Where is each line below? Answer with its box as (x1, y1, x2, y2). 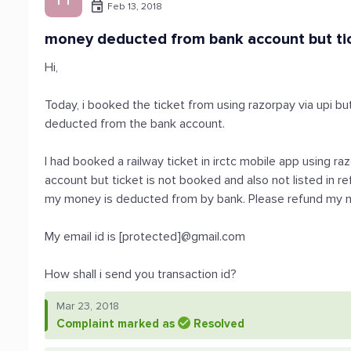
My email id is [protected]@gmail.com (45, 229, 246, 244)
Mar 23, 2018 (56, 299, 120, 313)
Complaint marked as (56, 317, 179, 331)
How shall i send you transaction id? (45, 266, 237, 282)
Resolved (194, 317, 245, 331)
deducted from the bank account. (45, 116, 226, 132)
